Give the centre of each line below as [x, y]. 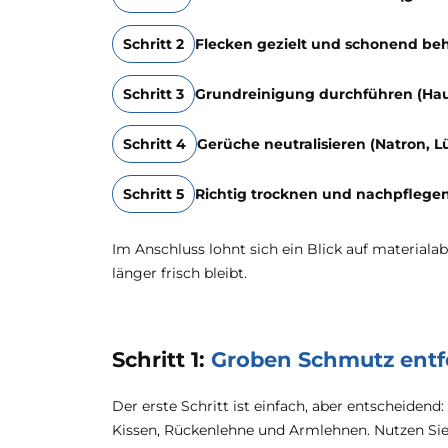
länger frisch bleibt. [179, 273]
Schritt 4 [154, 144]
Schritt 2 [153, 44]
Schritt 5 [153, 194]
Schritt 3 [153, 94]
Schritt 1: [161, 359]
